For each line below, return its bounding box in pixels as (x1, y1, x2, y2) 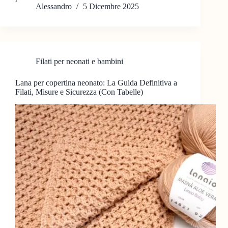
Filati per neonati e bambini (36, 57, 123, 66)
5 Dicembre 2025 (83, 2, 139, 11)
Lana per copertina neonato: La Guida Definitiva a (15, 78, 177, 88)
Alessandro (36, 2, 72, 11)
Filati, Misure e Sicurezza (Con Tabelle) (15, 88, 143, 97)
